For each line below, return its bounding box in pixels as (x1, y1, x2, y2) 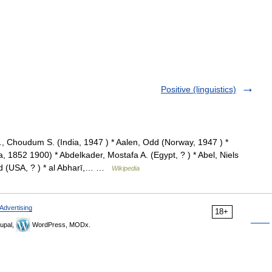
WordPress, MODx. (30, 221, 90, 228)
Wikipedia (112, 165, 140, 172)
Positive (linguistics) (161, 84, 236, 94)
